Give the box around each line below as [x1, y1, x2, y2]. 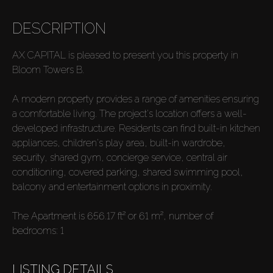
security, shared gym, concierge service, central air [12, 151, 227, 163]
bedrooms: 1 [12, 224, 64, 236]
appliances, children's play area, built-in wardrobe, [12, 136, 225, 149]
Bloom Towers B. [12, 63, 84, 76]
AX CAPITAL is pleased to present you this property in [12, 49, 238, 61]
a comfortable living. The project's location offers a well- [12, 107, 247, 119]
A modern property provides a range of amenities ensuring [12, 93, 259, 105]
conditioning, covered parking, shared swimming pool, [12, 166, 243, 178]
